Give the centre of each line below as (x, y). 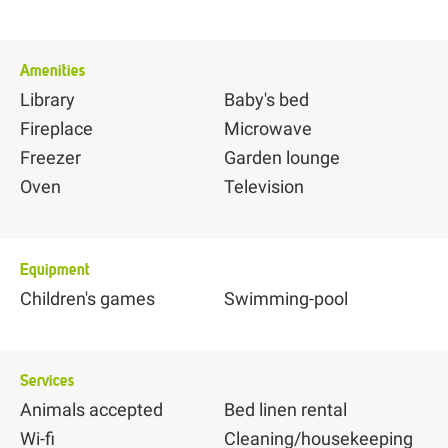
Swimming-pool (286, 298)
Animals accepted (91, 409)
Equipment (55, 268)
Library (47, 100)
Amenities (52, 70)
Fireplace (56, 129)
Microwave (268, 129)
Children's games (87, 298)
